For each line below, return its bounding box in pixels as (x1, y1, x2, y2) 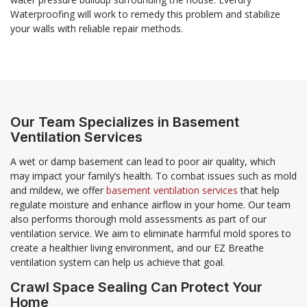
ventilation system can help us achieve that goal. (10, 255, 225, 269)
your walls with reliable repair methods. (10, 21, 183, 35)
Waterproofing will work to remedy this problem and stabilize (10, 7, 280, 21)
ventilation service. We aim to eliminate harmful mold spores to (10, 226, 291, 240)
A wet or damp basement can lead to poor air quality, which (10, 154, 275, 168)
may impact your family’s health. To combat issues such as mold (10, 169, 297, 182)
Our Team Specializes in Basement (10, 113, 239, 130)
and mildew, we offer (10, 183, 106, 197)
